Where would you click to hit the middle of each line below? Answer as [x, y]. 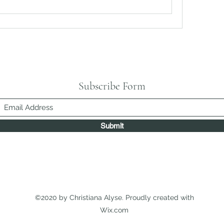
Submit [112, 126]
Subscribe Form [112, 86]
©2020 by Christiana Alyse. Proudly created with [114, 197]
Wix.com [114, 210]
